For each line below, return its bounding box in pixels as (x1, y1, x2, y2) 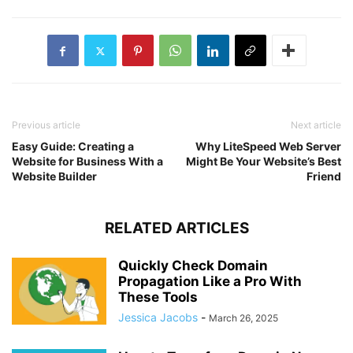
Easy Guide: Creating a (12, 139, 134, 154)
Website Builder (12, 169, 97, 184)
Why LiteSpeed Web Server (195, 139, 341, 154)
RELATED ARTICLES (104, 219, 249, 238)
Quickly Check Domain (118, 258, 268, 274)
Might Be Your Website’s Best (186, 154, 341, 169)
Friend (307, 169, 341, 184)
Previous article (12, 119, 80, 132)
